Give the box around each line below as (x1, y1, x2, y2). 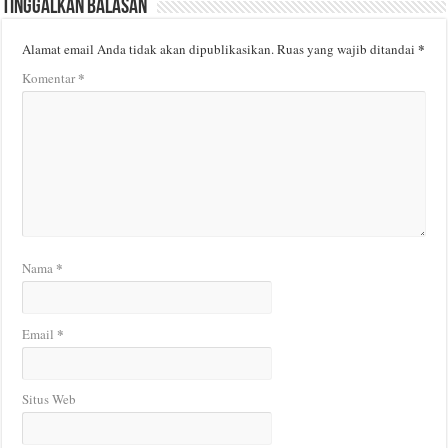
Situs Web (22, 389, 77, 408)
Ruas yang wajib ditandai (277, 39, 419, 58)
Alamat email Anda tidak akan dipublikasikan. (22, 39, 275, 58)
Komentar (22, 68, 79, 87)
